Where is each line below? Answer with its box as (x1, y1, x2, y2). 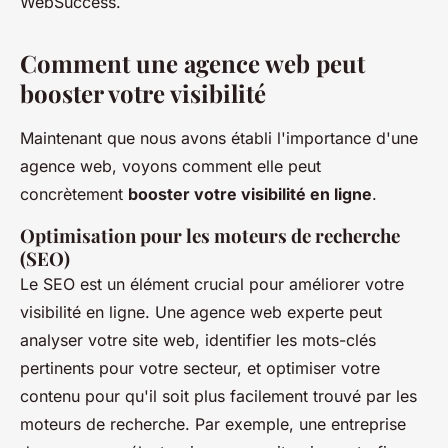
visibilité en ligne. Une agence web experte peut (20, 301, 382, 322)
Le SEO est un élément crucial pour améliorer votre (20, 273, 404, 294)
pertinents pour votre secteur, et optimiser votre (20, 357, 380, 378)
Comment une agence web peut (20, 46, 365, 79)
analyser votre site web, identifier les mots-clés (20, 329, 376, 350)
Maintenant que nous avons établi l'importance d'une (20, 127, 418, 148)
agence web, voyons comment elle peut (20, 155, 321, 176)
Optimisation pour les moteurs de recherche (20, 222, 400, 248)
